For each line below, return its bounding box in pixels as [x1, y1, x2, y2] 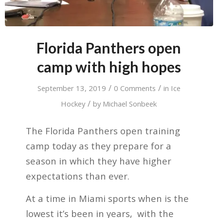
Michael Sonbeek [103, 99, 157, 109]
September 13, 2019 [37, 83, 106, 93]
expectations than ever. [25, 169, 129, 182]
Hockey [61, 99, 86, 109]
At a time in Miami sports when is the [25, 192, 189, 205]
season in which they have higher [25, 154, 171, 167]
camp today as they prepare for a [25, 139, 171, 152]
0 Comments [113, 83, 156, 93]
